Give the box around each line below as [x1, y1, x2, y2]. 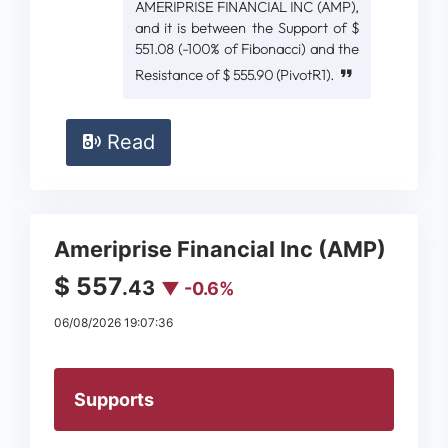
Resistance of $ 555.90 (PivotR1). [135, 66, 337, 85]
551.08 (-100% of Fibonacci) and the [135, 40, 359, 59]
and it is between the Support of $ [135, 19, 359, 38]
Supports [74, 388, 154, 410]
